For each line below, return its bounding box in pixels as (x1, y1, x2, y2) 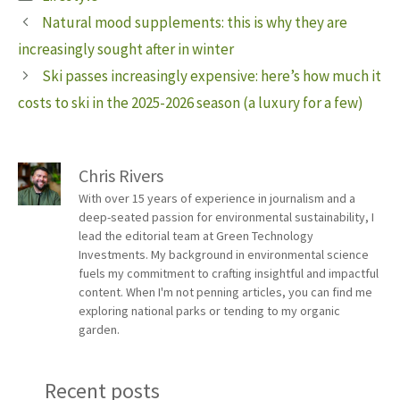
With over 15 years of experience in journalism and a (79, 190, 355, 207)
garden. (79, 321, 120, 338)
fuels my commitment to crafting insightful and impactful (79, 265, 379, 282)
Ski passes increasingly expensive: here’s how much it (42, 66, 382, 87)
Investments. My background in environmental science (79, 246, 369, 263)
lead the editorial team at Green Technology (79, 228, 313, 245)
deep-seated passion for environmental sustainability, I (79, 209, 374, 226)
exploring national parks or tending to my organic (79, 303, 340, 320)
